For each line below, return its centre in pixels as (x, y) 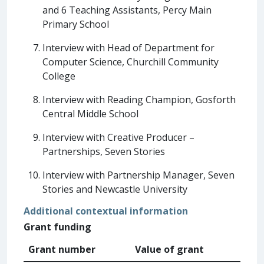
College (59, 76)
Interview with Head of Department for (128, 47)
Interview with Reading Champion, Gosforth (139, 99)
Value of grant (169, 249)
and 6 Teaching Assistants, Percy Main (127, 10)
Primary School (76, 24)
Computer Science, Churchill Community (131, 62)
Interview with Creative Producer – (118, 137)
